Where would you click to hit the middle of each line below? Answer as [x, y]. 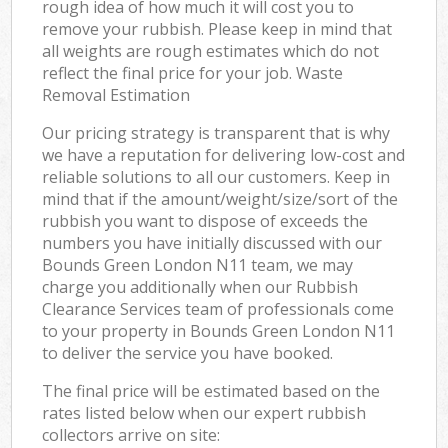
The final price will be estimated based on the [211, 390]
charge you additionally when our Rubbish [200, 286]
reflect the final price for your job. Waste [193, 72]
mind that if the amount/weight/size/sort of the [220, 198]
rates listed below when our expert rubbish [204, 412]
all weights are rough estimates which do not [211, 50]
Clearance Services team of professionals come [218, 308]
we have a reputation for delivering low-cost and [224, 154]
